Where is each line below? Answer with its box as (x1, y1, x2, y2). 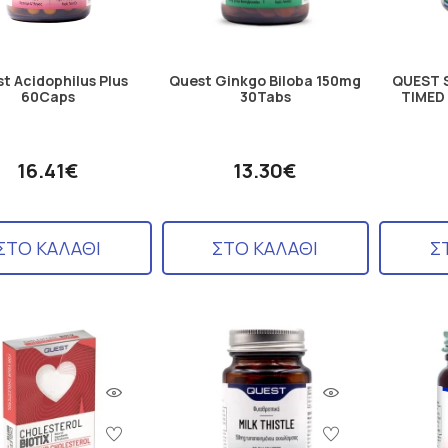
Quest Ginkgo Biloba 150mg (169, 71, 362, 91)
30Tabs (239, 87, 291, 107)
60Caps (20, 87, 75, 107)
